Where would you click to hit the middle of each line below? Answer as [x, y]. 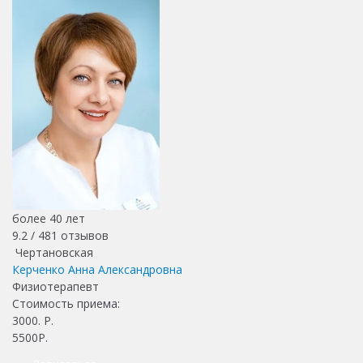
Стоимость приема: [68, 303]
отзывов [83, 235]
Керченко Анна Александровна [97, 269]
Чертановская [53, 252]
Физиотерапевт [56, 286]
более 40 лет [49, 218]
